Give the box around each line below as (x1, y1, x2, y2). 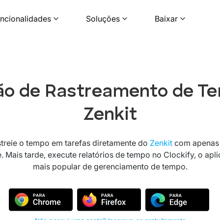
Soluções (85, 14, 120, 24)
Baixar (154, 14, 178, 24)
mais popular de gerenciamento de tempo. (32, 161, 188, 171)
